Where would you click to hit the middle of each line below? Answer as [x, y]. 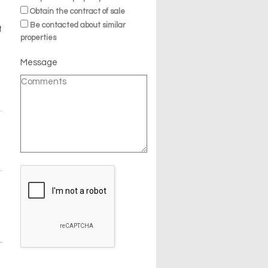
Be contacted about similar [77, 25]
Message [39, 63]
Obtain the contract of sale [77, 12]
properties [38, 38]
